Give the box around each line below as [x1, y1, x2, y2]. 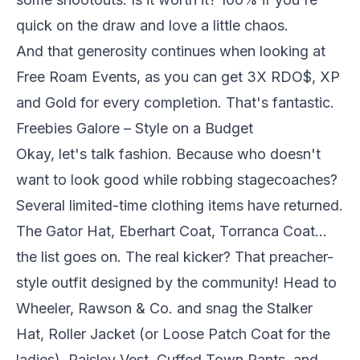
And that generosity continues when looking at [16, 43, 325, 60]
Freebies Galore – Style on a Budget [16, 120, 253, 137]
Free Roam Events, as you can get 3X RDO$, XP [16, 68, 340, 86]
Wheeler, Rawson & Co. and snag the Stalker [16, 300, 313, 317]
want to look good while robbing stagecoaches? [16, 171, 337, 189]
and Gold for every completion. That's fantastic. [16, 94, 334, 112]
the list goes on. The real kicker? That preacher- [16, 248, 333, 266]
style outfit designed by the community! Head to [16, 274, 337, 292]
